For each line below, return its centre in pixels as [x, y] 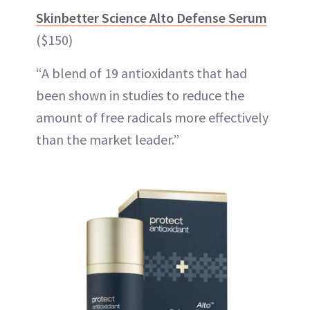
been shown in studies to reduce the [140, 95]
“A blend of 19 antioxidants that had [142, 73]
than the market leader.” [108, 139]
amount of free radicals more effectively [152, 117]
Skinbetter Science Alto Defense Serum [152, 18]
